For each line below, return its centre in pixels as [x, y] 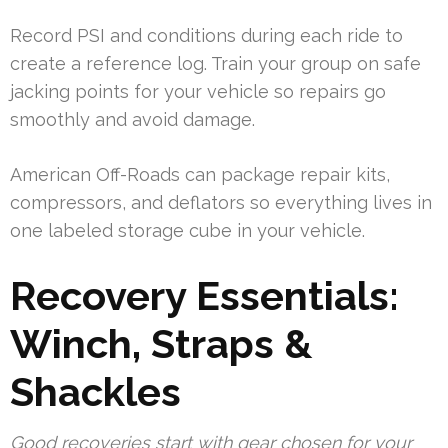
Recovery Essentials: [204, 296]
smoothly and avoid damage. [132, 120]
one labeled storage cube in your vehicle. [187, 231]
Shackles [95, 392]
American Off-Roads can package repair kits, [200, 175]
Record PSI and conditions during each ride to [206, 36]
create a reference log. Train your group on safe [215, 64]
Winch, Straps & [161, 344]
